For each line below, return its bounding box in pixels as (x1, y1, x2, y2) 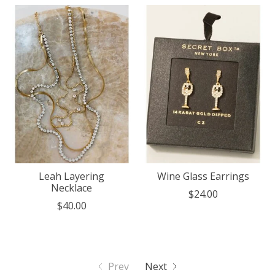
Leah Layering (39, 169, 105, 183)
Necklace (51, 180, 93, 195)
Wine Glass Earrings (157, 169, 249, 183)
